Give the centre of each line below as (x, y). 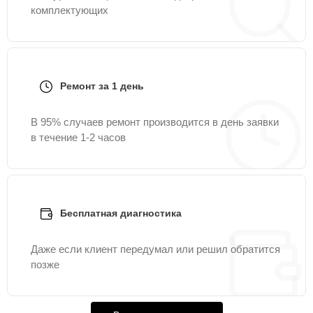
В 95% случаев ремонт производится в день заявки (155, 122)
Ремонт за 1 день (102, 86)
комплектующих (70, 10)
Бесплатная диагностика (121, 213)
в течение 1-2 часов (78, 137)
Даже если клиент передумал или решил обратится (155, 249)
